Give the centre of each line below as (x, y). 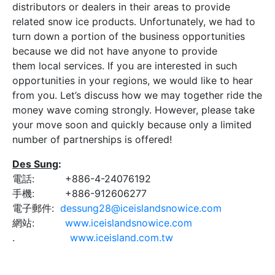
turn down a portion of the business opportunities (129, 37)
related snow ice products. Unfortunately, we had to (134, 22)
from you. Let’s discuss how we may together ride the (137, 95)
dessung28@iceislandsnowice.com (141, 208)
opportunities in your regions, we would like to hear (133, 81)
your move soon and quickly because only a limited (132, 125)
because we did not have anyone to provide (115, 51)
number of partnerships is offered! (92, 140)
